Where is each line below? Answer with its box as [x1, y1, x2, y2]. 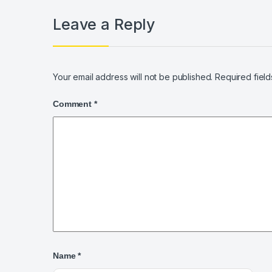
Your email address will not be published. [53, 71, 213, 82]
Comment [53, 98, 94, 109]
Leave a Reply [53, 15, 155, 34]
